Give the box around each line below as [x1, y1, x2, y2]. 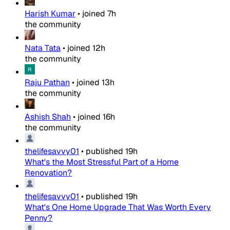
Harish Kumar [25, 8, 75, 19]
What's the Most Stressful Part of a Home [25, 157, 179, 167]
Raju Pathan [25, 77, 70, 88]
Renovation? [25, 167, 72, 178]
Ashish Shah [25, 111, 71, 122]
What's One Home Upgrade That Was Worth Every [25, 202, 211, 213]
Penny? [25, 213, 52, 223]
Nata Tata [25, 43, 61, 53]
